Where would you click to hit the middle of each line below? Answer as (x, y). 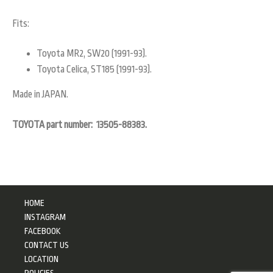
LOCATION (41, 259)
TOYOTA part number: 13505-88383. (80, 125)
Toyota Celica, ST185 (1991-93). (94, 69)
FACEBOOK (43, 231)
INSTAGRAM (45, 217)
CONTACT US (47, 245)
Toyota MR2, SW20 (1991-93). (92, 54)
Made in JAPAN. (40, 94)
